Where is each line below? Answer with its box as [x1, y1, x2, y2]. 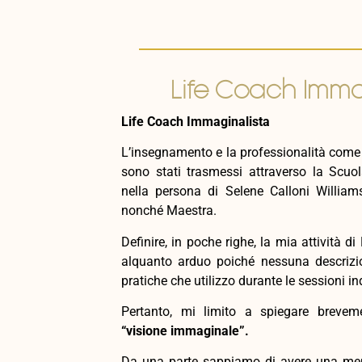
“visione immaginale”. [121, 322, 249, 339]
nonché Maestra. [121, 203, 217, 219]
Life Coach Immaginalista [121, 113, 270, 129]
